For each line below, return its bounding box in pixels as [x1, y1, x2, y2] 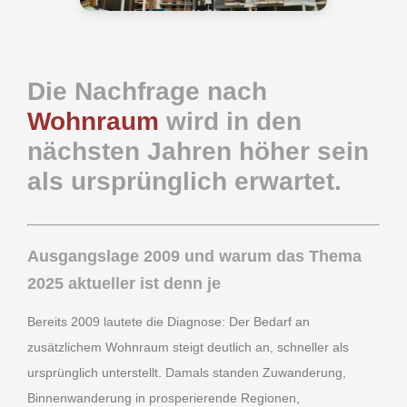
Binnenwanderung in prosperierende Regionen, [27, 390, 300, 405]
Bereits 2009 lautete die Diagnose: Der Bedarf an [27, 313, 310, 329]
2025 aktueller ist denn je [27, 274, 221, 293]
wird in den [159, 107, 302, 136]
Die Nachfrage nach [27, 77, 267, 106]
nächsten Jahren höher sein [27, 137, 369, 166]
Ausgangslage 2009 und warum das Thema [27, 247, 362, 266]
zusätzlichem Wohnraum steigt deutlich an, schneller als [27, 339, 349, 354]
